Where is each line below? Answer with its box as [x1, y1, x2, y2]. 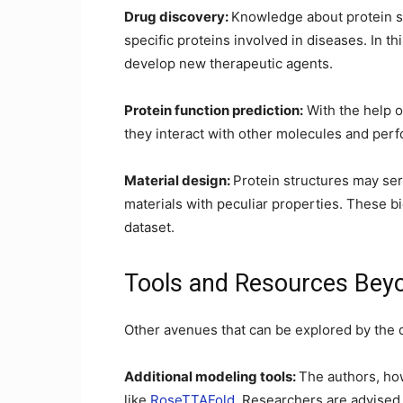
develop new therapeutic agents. [124, 55, 333, 72]
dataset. [124, 219, 175, 236]
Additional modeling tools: [124, 368, 299, 385]
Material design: [124, 172, 233, 189]
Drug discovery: [124, 8, 231, 25]
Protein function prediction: [124, 102, 303, 119]
